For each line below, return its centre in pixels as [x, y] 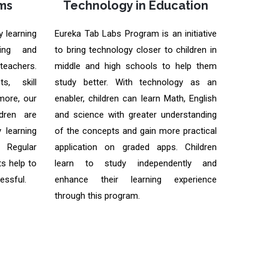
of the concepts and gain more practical [136, 131]
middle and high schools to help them [136, 66]
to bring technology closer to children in [136, 50]
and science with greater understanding [136, 115]
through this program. [97, 196]
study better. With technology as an [136, 82]
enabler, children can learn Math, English [136, 98]
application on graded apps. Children [136, 147]
